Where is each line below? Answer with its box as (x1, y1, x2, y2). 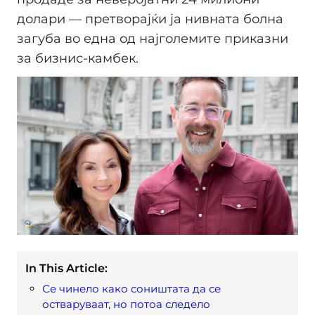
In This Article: (25, 262, 108, 276)
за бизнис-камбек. (17, 51, 139, 67)
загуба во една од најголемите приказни (17, 31, 288, 47)
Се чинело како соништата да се (42, 282, 221, 296)
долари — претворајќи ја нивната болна (17, 11, 283, 27)
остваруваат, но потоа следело (42, 297, 210, 311)
